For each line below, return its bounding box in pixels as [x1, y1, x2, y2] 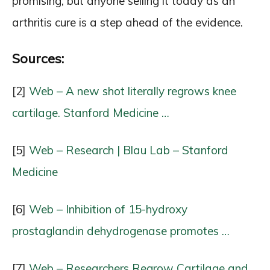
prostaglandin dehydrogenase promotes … [12, 223, 230, 238]
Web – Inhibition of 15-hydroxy [29, 201, 187, 216]
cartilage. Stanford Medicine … [12, 105, 169, 120]
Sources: [12, 49, 64, 67]
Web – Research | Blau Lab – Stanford [29, 142, 228, 157]
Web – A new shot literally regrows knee [29, 83, 236, 98]
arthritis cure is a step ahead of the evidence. [12, 14, 243, 30]
